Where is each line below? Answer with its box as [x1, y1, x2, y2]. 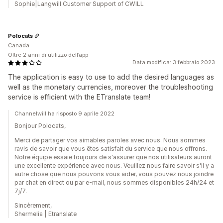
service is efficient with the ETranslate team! [8, 93, 150, 101]
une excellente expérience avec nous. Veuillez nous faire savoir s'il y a [14, 162, 214, 169]
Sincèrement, [14, 202, 52, 209]
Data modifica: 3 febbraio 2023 [132, 59, 215, 66]
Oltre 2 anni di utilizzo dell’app [8, 51, 88, 58]
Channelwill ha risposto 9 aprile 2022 [14, 110, 114, 117]
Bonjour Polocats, [14, 122, 66, 129]
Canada [8, 42, 29, 49]
